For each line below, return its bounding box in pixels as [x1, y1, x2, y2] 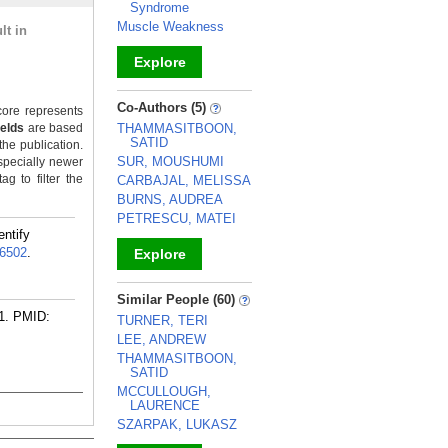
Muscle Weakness [117, 19, 224, 34]
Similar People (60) [117, 292, 239, 307]
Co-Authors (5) [117, 100, 210, 115]
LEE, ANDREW [117, 332, 206, 347]
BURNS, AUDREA [117, 192, 223, 207]
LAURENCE [130, 398, 200, 413]
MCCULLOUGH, [117, 384, 211, 399]
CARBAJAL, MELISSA [117, 173, 251, 188]
